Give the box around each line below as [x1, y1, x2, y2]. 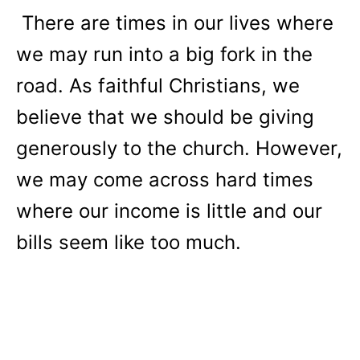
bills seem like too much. [16, 231, 241, 254]
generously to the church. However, [16, 137, 342, 160]
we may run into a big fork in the [16, 43, 313, 66]
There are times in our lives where [22, 11, 333, 35]
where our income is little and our [16, 199, 322, 223]
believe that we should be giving [16, 105, 314, 129]
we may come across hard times [16, 168, 313, 191]
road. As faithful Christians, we [16, 74, 300, 97]
